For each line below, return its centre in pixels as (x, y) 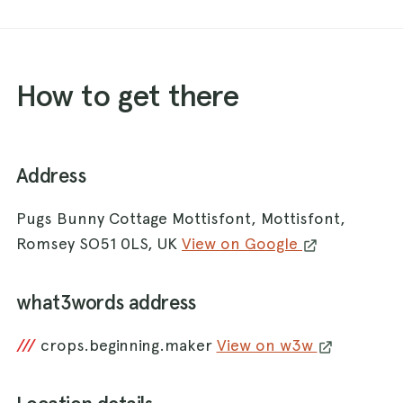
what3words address (106, 303)
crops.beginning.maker (128, 345)
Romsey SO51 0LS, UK (99, 244)
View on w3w (267, 345)
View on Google (242, 244)
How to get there (128, 96)
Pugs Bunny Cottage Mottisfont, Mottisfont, (181, 219)
